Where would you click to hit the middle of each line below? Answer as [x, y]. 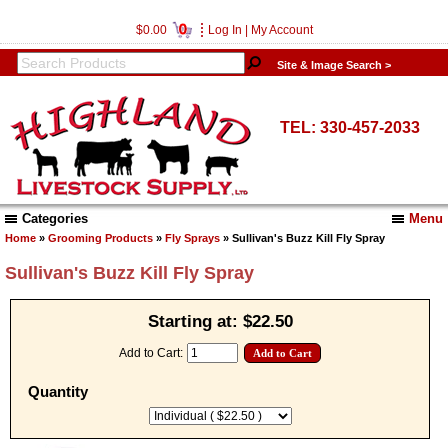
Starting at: [195, 321]
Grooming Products [100, 237]
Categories [55, 219]
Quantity [58, 392]
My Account [281, 30]
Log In [224, 30]
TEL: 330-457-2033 [349, 127]
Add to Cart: [152, 353]
